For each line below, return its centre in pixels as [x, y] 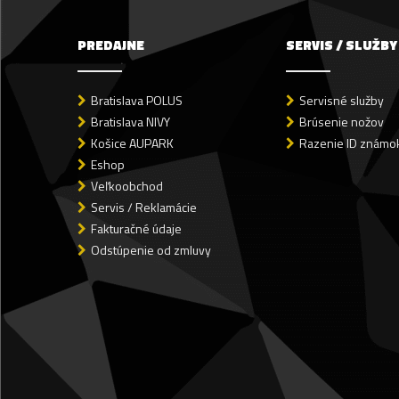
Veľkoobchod [127, 185]
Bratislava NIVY [130, 121]
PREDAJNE [111, 45]
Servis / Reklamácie [144, 207]
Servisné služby [342, 100]
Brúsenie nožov [342, 121]
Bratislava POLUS [137, 100]
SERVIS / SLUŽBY [342, 45]
